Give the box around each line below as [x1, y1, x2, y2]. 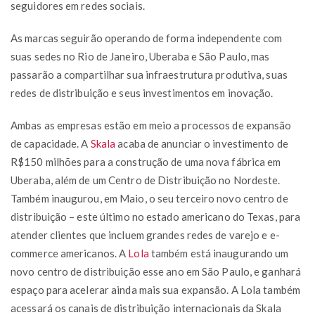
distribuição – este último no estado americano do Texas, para [11, 210, 301, 223]
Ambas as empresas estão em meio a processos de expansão [11, 118, 292, 131]
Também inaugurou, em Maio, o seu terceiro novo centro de [11, 191, 288, 205]
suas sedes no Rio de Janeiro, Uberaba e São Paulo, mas [11, 49, 270, 63]
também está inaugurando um [148, 246, 289, 259]
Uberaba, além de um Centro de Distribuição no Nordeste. [11, 173, 281, 186]
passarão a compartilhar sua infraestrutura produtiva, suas [11, 67, 288, 81]
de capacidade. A [11, 136, 91, 150]
